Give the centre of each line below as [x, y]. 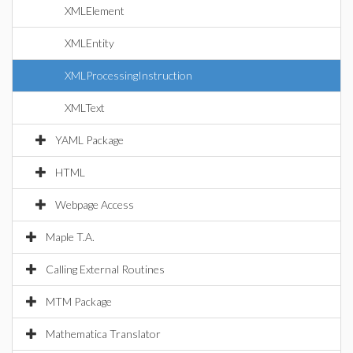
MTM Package [79, 301]
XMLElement [95, 11]
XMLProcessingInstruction [128, 75]
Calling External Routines [105, 269]
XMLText [85, 108]
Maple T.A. [70, 237]
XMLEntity [89, 43]
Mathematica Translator [103, 334]
